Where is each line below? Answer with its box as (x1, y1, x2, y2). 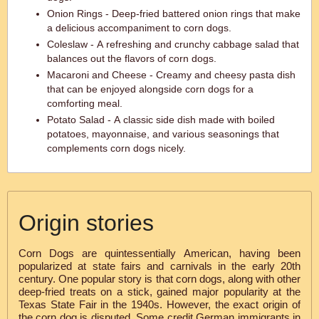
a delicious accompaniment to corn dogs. (47, 22, 231, 33)
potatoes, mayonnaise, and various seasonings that (47, 128, 279, 140)
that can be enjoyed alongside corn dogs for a (47, 83, 253, 95)
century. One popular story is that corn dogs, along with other (19, 273, 300, 285)
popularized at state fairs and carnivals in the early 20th (19, 260, 300, 272)
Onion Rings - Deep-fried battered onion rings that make (47, 8, 300, 19)
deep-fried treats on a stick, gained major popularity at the (19, 286, 300, 298)
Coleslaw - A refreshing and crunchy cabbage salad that (47, 38, 299, 50)
